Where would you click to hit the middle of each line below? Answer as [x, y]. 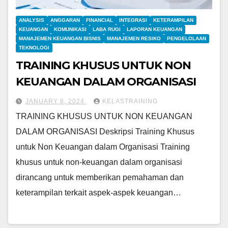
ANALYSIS [32, 20]
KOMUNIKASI [70, 30]
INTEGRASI [133, 20]
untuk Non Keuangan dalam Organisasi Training [103, 147]
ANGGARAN [65, 20]
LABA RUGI [107, 30]
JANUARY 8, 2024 [56, 102]
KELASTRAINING [130, 102]
